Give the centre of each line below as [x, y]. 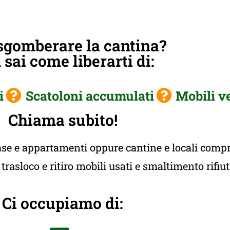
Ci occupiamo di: [63, 203]
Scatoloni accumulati [90, 95]
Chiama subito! [63, 120]
